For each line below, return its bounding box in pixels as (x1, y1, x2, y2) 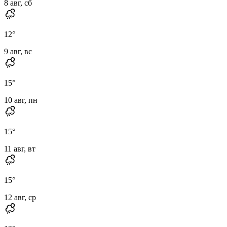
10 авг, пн (4, 95, 37, 104)
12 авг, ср (4, 193, 36, 202)
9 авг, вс (4, 47, 32, 56)
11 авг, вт (4, 144, 35, 153)
